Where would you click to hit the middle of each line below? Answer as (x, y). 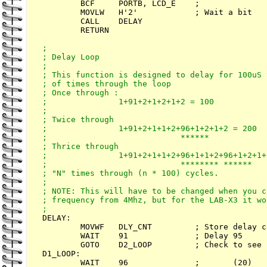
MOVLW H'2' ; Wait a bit (147, 13)
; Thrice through (80, 147)
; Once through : (80, 93)
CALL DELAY (92, 21)
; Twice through (78, 120)
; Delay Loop (71, 57)
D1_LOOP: (61, 254)
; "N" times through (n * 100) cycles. (131, 173)
